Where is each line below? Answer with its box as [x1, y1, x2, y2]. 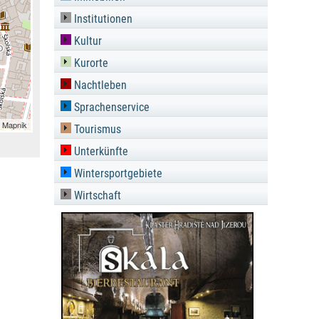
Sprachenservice [71, 100, 150, 114]
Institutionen [71, 12, 132, 26]
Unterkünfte [71, 145, 128, 158]
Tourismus [71, 122, 121, 136]
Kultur [71, 34, 102, 48]
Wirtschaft [71, 189, 121, 202]
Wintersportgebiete [71, 167, 162, 180]
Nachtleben [71, 78, 127, 92]
